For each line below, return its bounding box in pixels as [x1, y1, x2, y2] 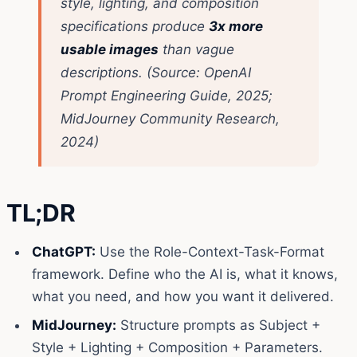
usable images [61, 41, 159, 57]
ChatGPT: [32, 243, 96, 260]
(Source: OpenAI [147, 64, 251, 80]
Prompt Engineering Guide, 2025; [61, 87, 273, 104]
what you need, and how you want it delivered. [32, 288, 334, 304]
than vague [159, 41, 234, 57]
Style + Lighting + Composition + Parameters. [32, 339, 323, 355]
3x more [209, 18, 263, 34]
